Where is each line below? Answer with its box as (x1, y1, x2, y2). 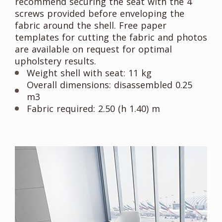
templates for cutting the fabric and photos (15, 31, 207, 44)
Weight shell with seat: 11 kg (27, 67, 152, 79)
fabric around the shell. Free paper (15, 19, 166, 32)
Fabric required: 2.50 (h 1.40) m (27, 103, 160, 115)
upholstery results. (15, 55, 96, 67)
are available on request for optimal (15, 43, 172, 55)
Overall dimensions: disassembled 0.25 (27, 79, 192, 91)
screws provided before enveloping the (15, 7, 184, 20)
